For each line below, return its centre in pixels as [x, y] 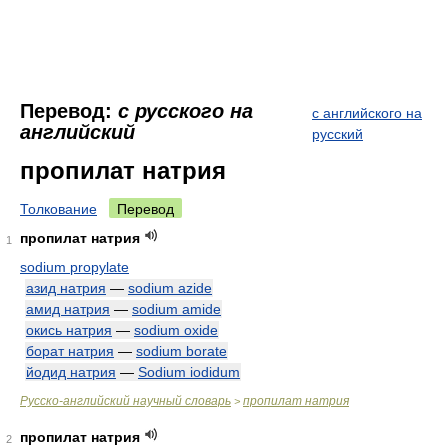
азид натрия [66, 288]
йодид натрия [71, 372]
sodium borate [181, 351]
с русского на [185, 111]
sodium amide [176, 309]
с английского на [367, 113]
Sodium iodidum [189, 372]
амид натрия [68, 309]
